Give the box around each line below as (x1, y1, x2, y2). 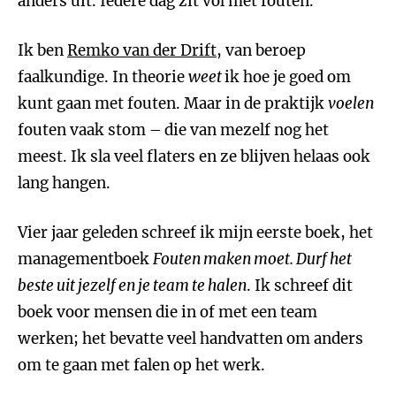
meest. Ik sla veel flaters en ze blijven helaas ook (18, 147, 370, 166)
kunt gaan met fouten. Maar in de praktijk (18, 94, 328, 113)
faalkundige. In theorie (18, 67, 188, 87)
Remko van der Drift (67, 41, 217, 60)
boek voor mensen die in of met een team (18, 302, 317, 322)
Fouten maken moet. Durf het (153, 249, 352, 269)
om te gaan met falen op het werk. (18, 355, 265, 375)
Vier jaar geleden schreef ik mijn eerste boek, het (18, 223, 373, 242)
